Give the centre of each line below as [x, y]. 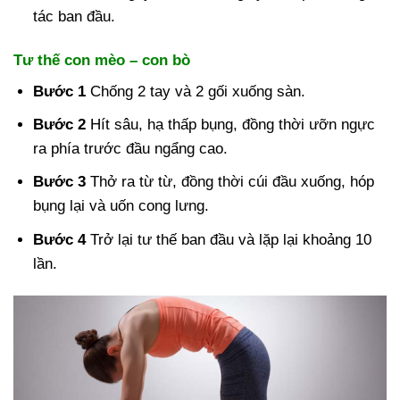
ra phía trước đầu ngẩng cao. [131, 149]
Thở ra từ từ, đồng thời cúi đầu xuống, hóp [230, 182]
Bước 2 [60, 125]
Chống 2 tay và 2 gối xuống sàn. [196, 92]
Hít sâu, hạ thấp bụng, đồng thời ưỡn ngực [231, 125]
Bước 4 [60, 239]
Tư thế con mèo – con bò [102, 60]
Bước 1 [60, 92]
